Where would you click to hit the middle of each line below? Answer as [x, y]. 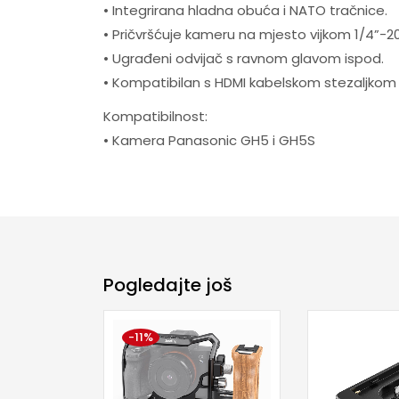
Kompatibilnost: [155, 117]
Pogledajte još [167, 285]
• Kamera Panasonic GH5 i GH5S [209, 141]
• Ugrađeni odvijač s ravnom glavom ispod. [243, 58]
